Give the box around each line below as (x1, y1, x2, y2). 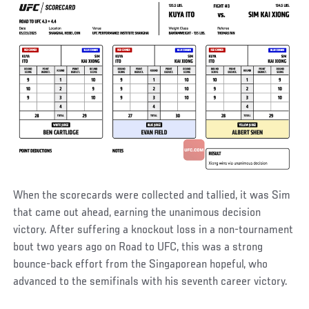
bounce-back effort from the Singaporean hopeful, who (13, 259, 268, 272)
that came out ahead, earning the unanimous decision (13, 207, 261, 220)
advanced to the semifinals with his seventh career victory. (13, 276, 288, 289)
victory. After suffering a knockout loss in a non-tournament (13, 224, 294, 237)
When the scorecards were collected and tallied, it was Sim (13, 190, 291, 203)
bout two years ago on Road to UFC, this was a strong (13, 241, 263, 255)
